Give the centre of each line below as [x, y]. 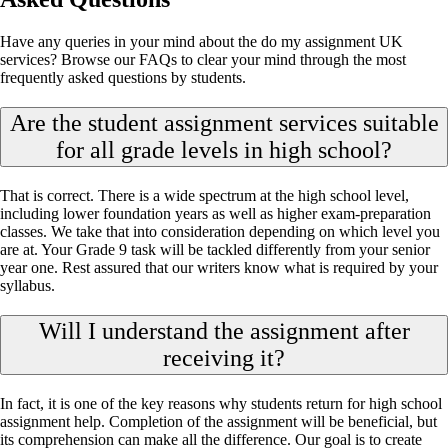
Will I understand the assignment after [224, 330]
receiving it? [224, 357]
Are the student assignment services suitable [224, 123]
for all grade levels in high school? [224, 150]
